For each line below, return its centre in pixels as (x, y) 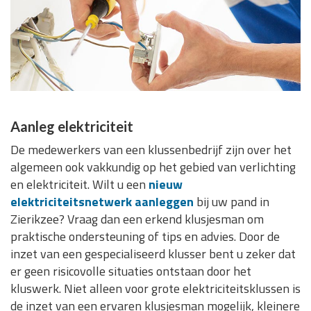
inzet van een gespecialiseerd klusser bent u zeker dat (153, 253)
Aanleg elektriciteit (72, 126)
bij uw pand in (232, 201)
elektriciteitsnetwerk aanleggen (102, 201)
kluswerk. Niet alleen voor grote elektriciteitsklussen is (155, 288)
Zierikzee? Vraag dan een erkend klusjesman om (137, 219)
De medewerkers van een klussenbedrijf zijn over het (151, 149)
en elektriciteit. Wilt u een (79, 184)
